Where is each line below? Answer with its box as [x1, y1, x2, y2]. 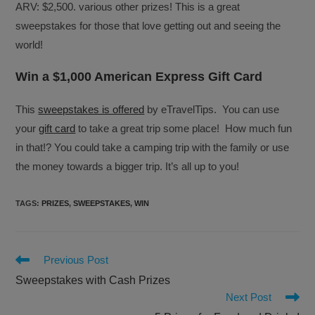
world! [15, 39, 44, 51]
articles [15, 280, 47, 292]
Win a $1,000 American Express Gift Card [15, 70, 263, 84]
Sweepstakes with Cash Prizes [15, 274, 171, 287]
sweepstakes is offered [38, 103, 145, 116]
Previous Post [44, 254, 109, 266]
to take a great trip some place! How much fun [75, 122, 292, 135]
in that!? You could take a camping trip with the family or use [15, 141, 290, 154]
